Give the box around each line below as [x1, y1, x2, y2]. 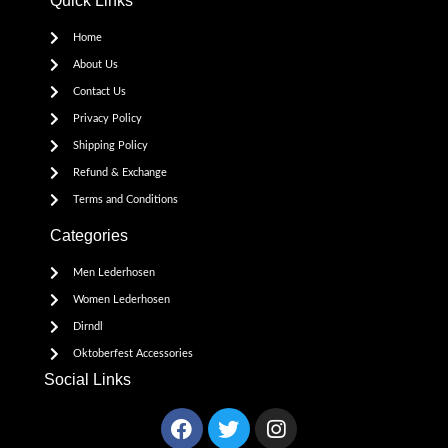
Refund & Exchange [72, 167, 167, 179]
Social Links [44, 371, 132, 389]
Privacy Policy [72, 113, 142, 125]
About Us [72, 59, 118, 71]
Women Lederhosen [72, 294, 170, 306]
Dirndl [72, 321, 103, 333]
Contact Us [72, 86, 126, 98]
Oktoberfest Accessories [72, 348, 193, 360]
